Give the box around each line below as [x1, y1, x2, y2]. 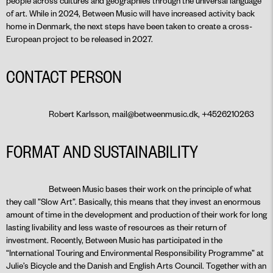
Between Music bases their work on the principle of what [49, 183, 252, 194]
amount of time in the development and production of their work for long [6, 209, 267, 219]
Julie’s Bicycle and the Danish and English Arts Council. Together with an [6, 260, 266, 271]
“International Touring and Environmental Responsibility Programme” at [6, 247, 264, 258]
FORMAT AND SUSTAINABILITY [6, 140, 198, 162]
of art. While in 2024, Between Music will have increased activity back [6, 8, 255, 18]
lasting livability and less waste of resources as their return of [6, 222, 226, 232]
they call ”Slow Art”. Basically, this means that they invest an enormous [6, 196, 261, 207]
